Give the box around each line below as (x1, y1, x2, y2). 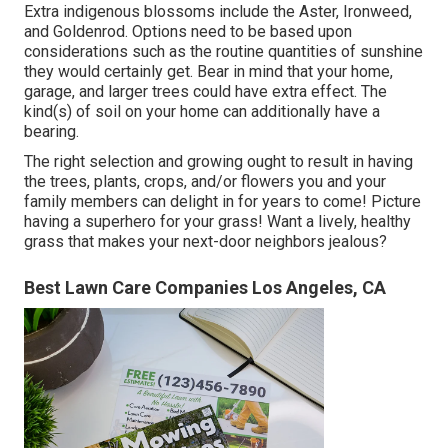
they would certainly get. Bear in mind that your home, (24, 61, 393, 81)
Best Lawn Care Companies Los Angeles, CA (24, 276, 386, 298)
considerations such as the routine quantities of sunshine (24, 41, 423, 61)
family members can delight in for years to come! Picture (24, 191, 421, 211)
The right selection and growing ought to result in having (24, 151, 413, 171)
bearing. (24, 121, 79, 141)
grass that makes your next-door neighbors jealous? (24, 231, 387, 251)
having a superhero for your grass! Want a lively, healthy (24, 211, 411, 231)
